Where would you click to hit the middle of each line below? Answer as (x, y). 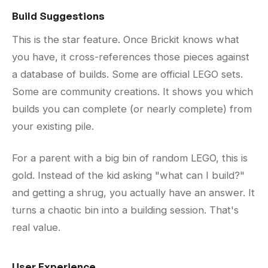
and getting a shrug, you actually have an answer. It (133, 193)
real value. (36, 228)
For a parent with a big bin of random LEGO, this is (130, 158)
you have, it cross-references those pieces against (131, 57)
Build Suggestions (58, 16)
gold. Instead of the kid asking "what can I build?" (128, 176)
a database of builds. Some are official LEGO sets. (127, 74)
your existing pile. (53, 127)
